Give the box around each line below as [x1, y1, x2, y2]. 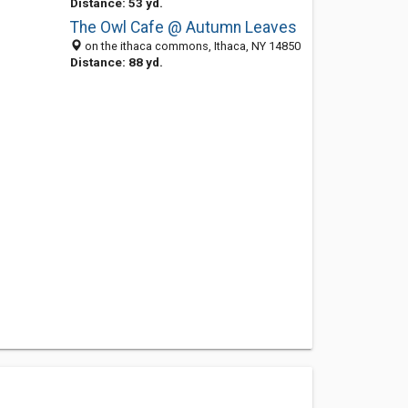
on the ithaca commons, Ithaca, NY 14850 [81, 39, 301, 53]
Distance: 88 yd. [69, 55, 163, 69]
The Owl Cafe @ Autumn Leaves [69, 18, 297, 36]
